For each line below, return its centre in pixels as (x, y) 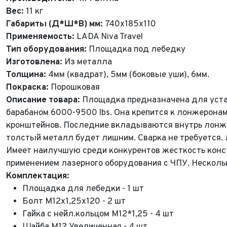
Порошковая (74, 88)
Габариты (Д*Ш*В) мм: (54, 24)
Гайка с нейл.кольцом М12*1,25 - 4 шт (98, 214)
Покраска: (27, 88)
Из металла (87, 62)
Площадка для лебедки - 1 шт (83, 189)
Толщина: (26, 75)
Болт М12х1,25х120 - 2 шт (74, 202)
